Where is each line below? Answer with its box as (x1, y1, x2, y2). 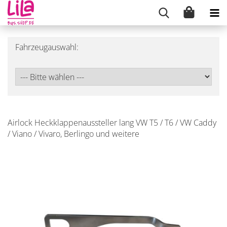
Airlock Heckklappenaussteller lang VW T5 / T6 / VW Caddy (8, 117, 216, 128)
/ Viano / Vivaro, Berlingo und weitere (8, 128, 139, 139)
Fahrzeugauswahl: (15, 42, 79, 53)
